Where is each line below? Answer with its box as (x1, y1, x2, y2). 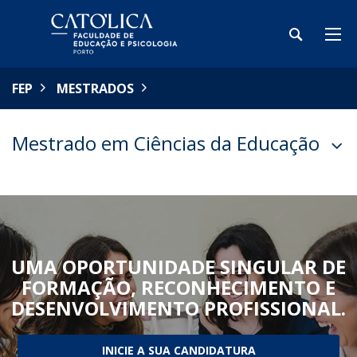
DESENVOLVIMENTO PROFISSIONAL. (11, 295, 346, 321)
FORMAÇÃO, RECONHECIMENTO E (22, 274, 335, 300)
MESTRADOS (57, 80, 134, 97)
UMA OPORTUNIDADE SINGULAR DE (11, 253, 346, 280)
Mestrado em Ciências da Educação (12, 130, 320, 156)
